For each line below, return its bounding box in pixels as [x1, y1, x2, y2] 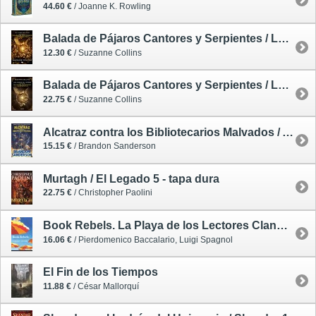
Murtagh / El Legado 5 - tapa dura [43, 172, 219, 185]
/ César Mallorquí [71, 281, 139, 291]
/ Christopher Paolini [72, 188, 152, 198]
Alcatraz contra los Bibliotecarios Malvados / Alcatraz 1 [282, 126, 293, 138]
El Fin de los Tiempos [43, 266, 158, 279]
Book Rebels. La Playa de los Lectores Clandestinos [276, 219, 288, 231]
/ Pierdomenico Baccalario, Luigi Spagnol [72, 234, 233, 245]
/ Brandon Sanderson [72, 141, 156, 152]
